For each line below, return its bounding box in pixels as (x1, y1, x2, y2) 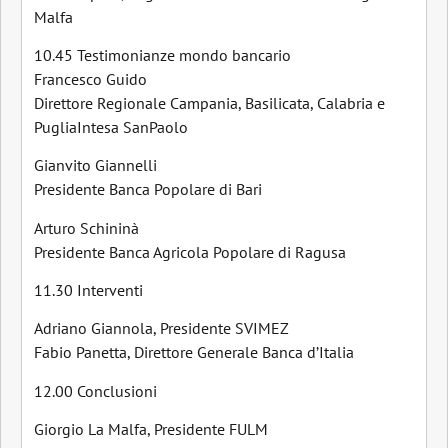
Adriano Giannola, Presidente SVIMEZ (34, 318, 289, 339)
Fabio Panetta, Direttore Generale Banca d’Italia (34, 342, 354, 363)
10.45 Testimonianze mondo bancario (34, 44, 291, 65)
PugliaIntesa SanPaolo (34, 116, 188, 137)
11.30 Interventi (34, 280, 143, 301)
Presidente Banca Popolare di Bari (34, 179, 262, 200)
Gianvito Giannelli (34, 155, 157, 176)
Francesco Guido (34, 68, 147, 89)
